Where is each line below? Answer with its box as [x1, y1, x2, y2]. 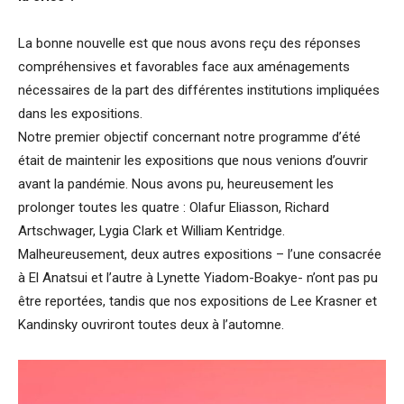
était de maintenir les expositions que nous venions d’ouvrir [18, 152, 368, 170]
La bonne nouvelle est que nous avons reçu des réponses [18, 35, 361, 52]
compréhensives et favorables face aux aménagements [18, 59, 350, 76]
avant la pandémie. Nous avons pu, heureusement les [18, 176, 334, 193]
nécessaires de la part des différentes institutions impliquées [18, 82, 380, 99]
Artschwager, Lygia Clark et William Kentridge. [18, 223, 285, 240]
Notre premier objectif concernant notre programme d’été [18, 129, 361, 146]
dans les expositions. [18, 106, 142, 123]
